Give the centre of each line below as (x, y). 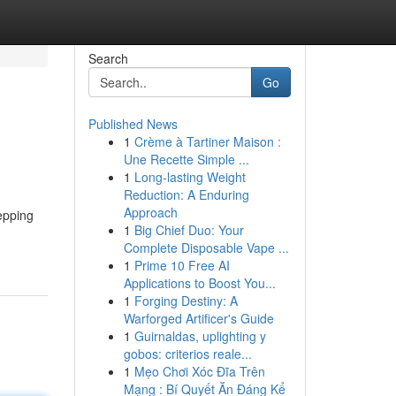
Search (108, 58)
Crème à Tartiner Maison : (207, 141)
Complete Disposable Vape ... (206, 247)
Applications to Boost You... (199, 283)
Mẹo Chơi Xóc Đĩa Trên (199, 371)
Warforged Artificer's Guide (198, 318)
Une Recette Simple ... (186, 159)
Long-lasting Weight (190, 177)
